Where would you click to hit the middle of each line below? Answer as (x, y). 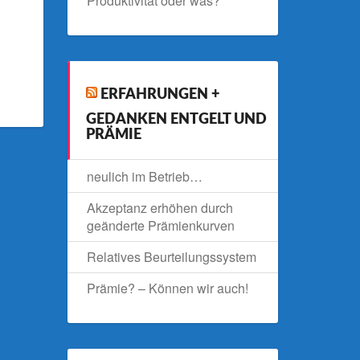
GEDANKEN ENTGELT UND (176, 120)
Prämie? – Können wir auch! (167, 288)
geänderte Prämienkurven (160, 225)
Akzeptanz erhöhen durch (160, 208)
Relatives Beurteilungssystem (171, 257)
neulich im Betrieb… (144, 176)
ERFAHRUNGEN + (160, 94)
